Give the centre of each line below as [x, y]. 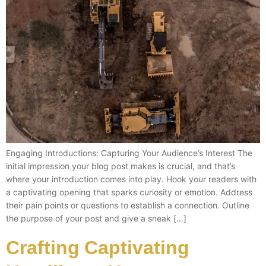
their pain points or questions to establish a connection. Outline [128, 205]
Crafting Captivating [98, 246]
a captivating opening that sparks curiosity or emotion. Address [129, 192]
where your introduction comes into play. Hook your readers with [131, 179]
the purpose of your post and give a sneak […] [96, 218]
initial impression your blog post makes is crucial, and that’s [121, 166]
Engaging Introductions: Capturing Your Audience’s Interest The [129, 153]
